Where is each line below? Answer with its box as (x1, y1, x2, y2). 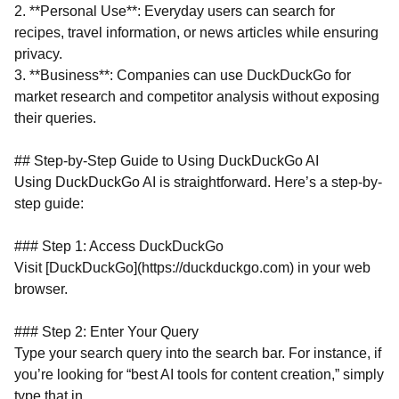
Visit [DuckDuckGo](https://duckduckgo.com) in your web (14, 260, 370, 275)
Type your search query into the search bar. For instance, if (14, 346, 381, 361)
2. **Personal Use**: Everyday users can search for (14, 4, 335, 19)
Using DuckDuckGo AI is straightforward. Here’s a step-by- (14, 175, 382, 190)
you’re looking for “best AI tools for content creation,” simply (14, 367, 384, 382)
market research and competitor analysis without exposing (14, 89, 379, 104)
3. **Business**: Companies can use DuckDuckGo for (14, 68, 351, 83)
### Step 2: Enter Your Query (14, 324, 199, 339)
